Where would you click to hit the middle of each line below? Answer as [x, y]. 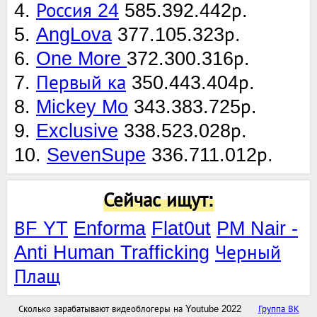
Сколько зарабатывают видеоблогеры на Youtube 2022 [129, 309]
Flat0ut [181, 228]
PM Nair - [257, 228]
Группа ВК [278, 309]
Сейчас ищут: [158, 200]
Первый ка [81, 82]
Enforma [110, 228]
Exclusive [77, 131]
